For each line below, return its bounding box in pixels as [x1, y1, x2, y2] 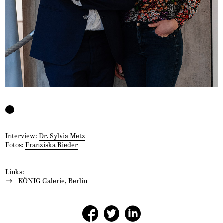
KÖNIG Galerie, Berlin [18, 176, 88, 185]
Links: [5, 167, 25, 176]
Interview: [5, 131, 39, 140]
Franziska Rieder [25, 140, 78, 149]
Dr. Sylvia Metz [39, 131, 86, 140]
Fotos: [5, 140, 26, 149]
